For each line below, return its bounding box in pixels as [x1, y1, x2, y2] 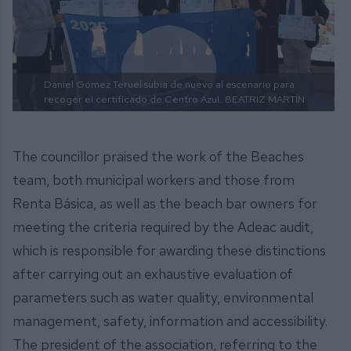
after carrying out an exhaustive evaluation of [13, 265, 293, 284]
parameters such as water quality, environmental [13, 288, 313, 307]
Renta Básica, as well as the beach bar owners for [13, 194, 317, 213]
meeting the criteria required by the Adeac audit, [13, 218, 313, 237]
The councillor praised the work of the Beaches [13, 147, 304, 166]
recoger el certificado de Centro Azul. [44, 92, 222, 106]
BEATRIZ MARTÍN [225, 92, 305, 106]
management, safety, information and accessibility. [13, 312, 327, 331]
